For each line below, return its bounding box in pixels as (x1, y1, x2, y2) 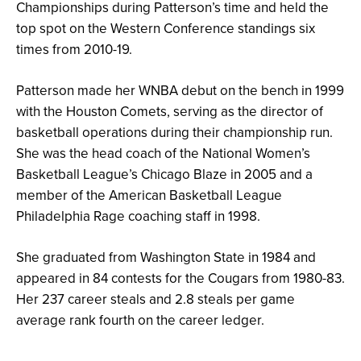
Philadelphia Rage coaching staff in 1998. (16, 206, 260, 226)
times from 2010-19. (16, 39, 135, 60)
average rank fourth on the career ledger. (16, 310, 264, 330)
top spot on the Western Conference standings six (16, 19, 315, 39)
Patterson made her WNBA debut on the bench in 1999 (16, 81, 344, 101)
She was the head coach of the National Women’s (16, 143, 310, 164)
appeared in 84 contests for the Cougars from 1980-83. (16, 268, 345, 288)
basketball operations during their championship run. (16, 122, 333, 143)
